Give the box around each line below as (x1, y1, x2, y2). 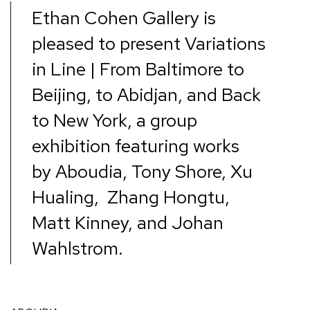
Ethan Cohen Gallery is (32, 6, 216, 30)
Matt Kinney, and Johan (32, 210, 224, 235)
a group (136, 108, 197, 132)
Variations (185, 31, 266, 55)
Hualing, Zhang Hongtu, (32, 185, 230, 209)
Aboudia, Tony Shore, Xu (55, 159, 253, 183)
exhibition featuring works (32, 134, 239, 158)
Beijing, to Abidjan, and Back (32, 82, 261, 107)
